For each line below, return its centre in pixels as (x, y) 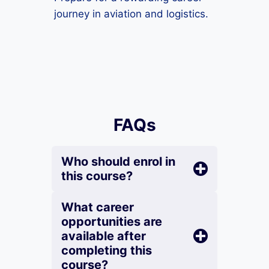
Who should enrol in (118, 162)
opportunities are (112, 222)
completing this (107, 250)
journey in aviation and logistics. (131, 14)
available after (104, 236)
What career (98, 207)
